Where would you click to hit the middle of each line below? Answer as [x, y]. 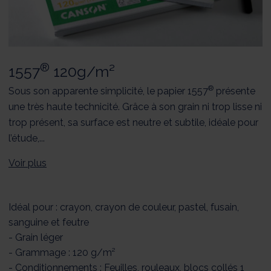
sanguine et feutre [49, 223]
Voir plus [28, 163]
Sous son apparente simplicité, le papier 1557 [108, 91]
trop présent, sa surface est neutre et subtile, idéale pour [133, 123]
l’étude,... [27, 139]
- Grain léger [36, 238]
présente [234, 91]
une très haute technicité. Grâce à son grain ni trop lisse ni [135, 107]
